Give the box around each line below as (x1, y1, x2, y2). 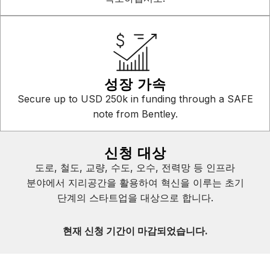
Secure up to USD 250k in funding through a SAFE (17, 93, 253, 105)
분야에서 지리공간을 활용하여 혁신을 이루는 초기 (26, 177, 244, 189)
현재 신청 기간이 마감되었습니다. (62, 225, 208, 237)
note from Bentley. (92, 108, 178, 120)
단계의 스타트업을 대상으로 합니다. (57, 192, 213, 204)
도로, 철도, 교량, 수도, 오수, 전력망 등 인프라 (35, 162, 235, 174)
